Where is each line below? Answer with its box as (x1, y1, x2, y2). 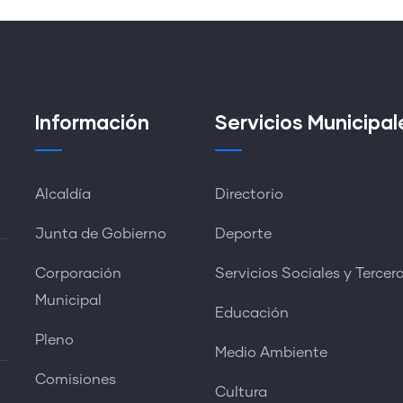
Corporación (34, 266, 121, 281)
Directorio (214, 187, 283, 201)
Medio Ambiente (214, 345, 327, 360)
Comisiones (34, 372, 116, 387)
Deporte (214, 227, 272, 241)
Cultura (214, 385, 267, 399)
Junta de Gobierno (34, 227, 166, 241)
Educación (214, 306, 289, 320)
